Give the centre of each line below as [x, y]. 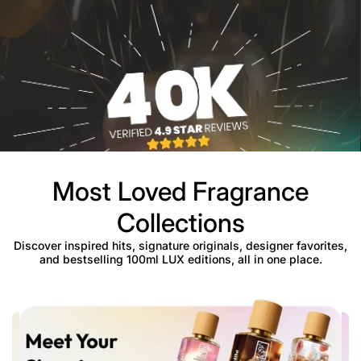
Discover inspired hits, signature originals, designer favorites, [180, 245]
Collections [180, 222]
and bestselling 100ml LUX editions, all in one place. [180, 259]
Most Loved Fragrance [180, 191]
